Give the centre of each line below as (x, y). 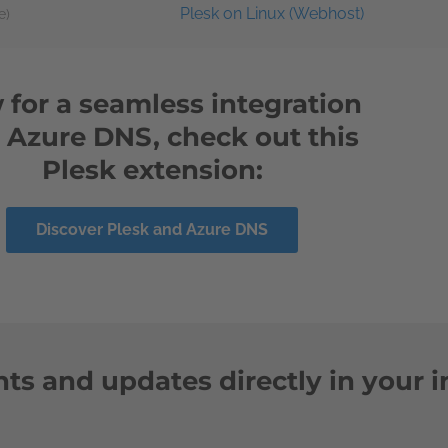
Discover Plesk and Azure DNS (152, 229)
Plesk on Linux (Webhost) (272, 13)
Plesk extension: (152, 169)
